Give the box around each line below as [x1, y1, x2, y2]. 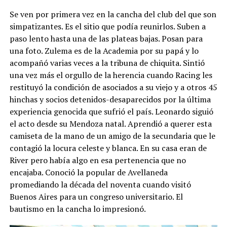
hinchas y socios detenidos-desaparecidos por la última [9, 93, 211, 105]
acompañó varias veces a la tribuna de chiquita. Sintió [9, 57, 205, 68]
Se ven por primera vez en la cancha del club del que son [9, 8, 216, 20]
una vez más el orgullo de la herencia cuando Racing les [9, 69, 212, 81]
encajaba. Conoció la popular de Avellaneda [9, 166, 168, 178]
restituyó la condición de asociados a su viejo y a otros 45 [9, 81, 217, 93]
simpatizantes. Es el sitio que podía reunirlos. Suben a [9, 20, 206, 32]
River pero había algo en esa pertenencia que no [9, 154, 186, 166]
